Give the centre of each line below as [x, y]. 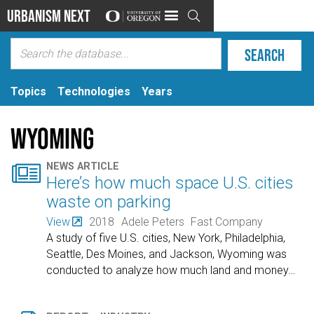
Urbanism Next [49, 15]
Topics [28, 91]
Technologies [94, 91]
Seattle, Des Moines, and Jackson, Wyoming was [167, 254]
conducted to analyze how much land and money [168, 270]
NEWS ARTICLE [83, 167]
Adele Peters [152, 221]
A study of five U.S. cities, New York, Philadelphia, [166, 238]
